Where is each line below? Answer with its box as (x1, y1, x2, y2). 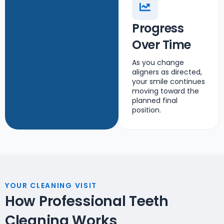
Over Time (132, 36, 191, 53)
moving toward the (132, 86, 199, 96)
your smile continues (132, 76, 205, 86)
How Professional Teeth (5, 191, 168, 211)
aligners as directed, (132, 67, 202, 77)
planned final (132, 95, 178, 105)
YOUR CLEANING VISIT (5, 180, 97, 190)
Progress (132, 20, 184, 36)
